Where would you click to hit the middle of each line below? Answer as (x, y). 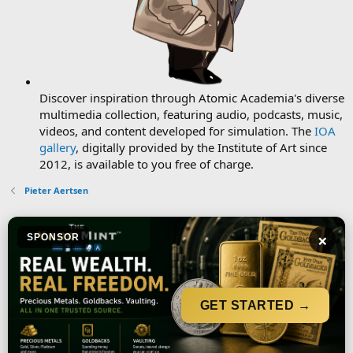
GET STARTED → (255, 305)
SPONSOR (53, 237)
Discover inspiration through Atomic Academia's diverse (192, 97)
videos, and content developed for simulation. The (177, 130)
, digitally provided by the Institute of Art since (201, 147)
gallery (58, 147)
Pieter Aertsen (56, 190)
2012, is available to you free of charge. (147, 163)
